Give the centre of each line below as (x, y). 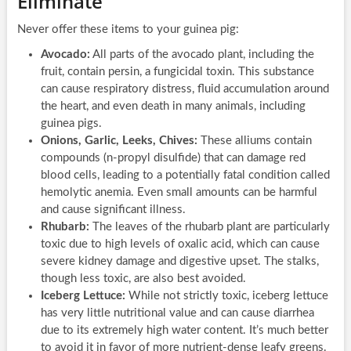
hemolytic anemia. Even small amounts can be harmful (179, 192)
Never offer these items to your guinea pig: (128, 29)
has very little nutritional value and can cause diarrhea (177, 313)
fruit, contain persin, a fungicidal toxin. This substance (177, 71)
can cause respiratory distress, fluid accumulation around (185, 89)
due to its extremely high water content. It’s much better (184, 330)
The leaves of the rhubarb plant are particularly (209, 226)
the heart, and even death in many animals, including (173, 106)
